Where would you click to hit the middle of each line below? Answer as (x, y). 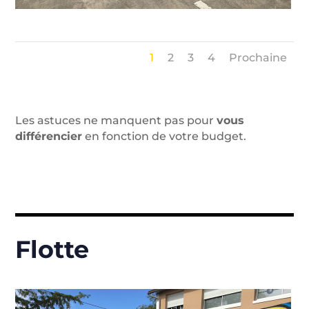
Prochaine (258, 57)
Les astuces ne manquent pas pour (116, 120)
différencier (49, 136)
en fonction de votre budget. (165, 136)
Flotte (52, 249)
